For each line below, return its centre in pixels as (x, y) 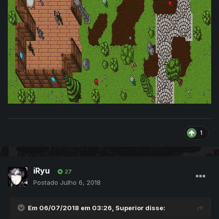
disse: (154, 208)
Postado (47, 183)
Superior (130, 208)
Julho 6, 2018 (80, 183)
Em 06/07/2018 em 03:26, (72, 208)
